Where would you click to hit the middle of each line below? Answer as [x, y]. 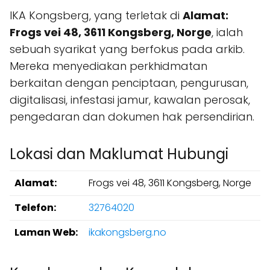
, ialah [227, 32]
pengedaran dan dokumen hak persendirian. [132, 117]
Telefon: [35, 208]
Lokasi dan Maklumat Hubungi [119, 154]
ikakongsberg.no [127, 232]
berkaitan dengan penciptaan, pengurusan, [129, 83]
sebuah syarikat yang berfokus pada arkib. [127, 49]
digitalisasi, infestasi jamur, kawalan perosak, [130, 100]
